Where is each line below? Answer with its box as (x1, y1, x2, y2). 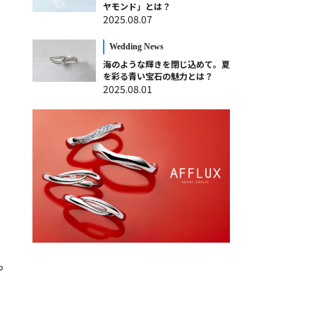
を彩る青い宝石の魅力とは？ (103, 70, 213, 83)
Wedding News (109, 42, 164, 52)
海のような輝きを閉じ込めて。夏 (103, 58, 230, 71)
